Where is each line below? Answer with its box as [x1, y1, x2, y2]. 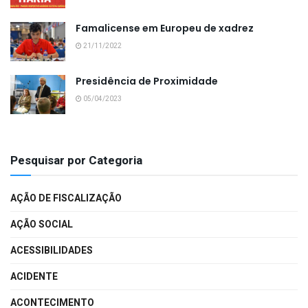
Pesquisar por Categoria [10, 151, 142, 169]
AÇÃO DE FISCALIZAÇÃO [10, 190, 122, 206]
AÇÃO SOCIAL [10, 217, 73, 232]
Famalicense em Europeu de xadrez [76, 21, 254, 35]
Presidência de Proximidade [76, 74, 218, 88]
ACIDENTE [10, 269, 58, 284]
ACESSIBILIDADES [10, 243, 93, 258]
